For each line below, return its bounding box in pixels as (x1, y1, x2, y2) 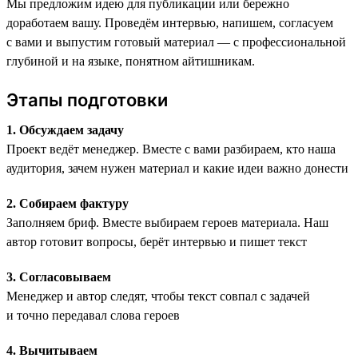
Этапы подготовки (6, 89, 168, 110)
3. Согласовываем (6, 269, 111, 284)
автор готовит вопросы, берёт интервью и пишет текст (6, 234, 307, 249)
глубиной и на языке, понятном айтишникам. (6, 54, 255, 68)
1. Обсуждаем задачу (6, 122, 124, 137)
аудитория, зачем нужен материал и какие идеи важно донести (6, 161, 348, 175)
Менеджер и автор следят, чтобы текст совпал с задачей (6, 288, 310, 303)
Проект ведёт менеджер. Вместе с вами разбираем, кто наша (6, 141, 336, 156)
